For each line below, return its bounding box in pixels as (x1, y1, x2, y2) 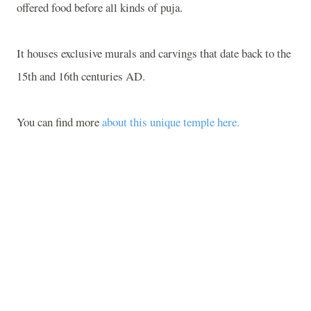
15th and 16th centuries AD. (17, 68, 145, 84)
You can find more (17, 114, 102, 130)
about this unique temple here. (102, 114, 239, 130)
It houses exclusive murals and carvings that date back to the (17, 45, 291, 61)
